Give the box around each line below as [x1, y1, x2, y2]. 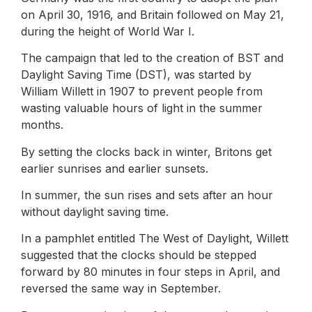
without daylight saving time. [21, 204, 169, 219]
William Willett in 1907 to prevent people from [21, 84, 263, 99]
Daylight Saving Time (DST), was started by [21, 68, 251, 82]
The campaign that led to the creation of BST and [21, 51, 283, 65]
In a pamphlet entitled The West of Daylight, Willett [21, 231, 288, 246]
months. [21, 118, 63, 132]
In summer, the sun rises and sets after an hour [21, 187, 273, 202]
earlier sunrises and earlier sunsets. [21, 161, 208, 175]
